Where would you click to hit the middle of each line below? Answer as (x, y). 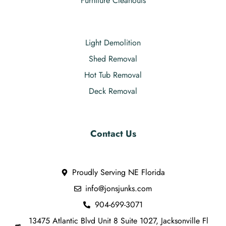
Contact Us (113, 133)
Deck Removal (113, 91)
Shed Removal (113, 59)
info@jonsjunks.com (119, 188)
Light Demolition (113, 42)
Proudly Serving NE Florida (119, 172)
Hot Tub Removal (113, 75)
